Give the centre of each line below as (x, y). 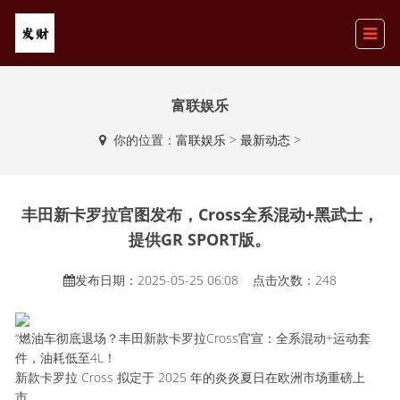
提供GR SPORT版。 (200, 239)
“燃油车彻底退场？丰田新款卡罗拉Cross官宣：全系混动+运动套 (193, 338)
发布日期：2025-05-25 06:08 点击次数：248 (205, 280)
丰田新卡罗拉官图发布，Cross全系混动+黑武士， (200, 214)
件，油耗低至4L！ (66, 358)
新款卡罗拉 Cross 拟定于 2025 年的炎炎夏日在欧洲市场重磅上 (191, 377)
